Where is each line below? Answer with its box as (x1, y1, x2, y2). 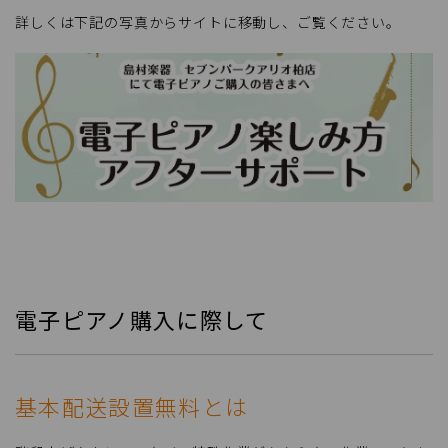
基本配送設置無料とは (15, 390, 249, 422)
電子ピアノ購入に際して (15, 303, 269, 335)
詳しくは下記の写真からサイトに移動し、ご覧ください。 (15, 12, 401, 33)
